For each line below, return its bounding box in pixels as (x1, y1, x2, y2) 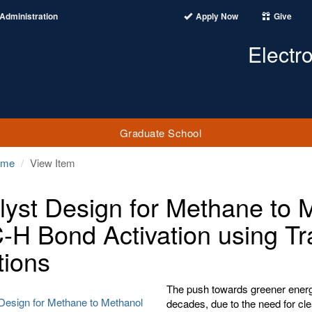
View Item (30, 155, 75, 170)
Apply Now (196, 10, 238, 22)
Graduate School (119, 125, 202, 140)
